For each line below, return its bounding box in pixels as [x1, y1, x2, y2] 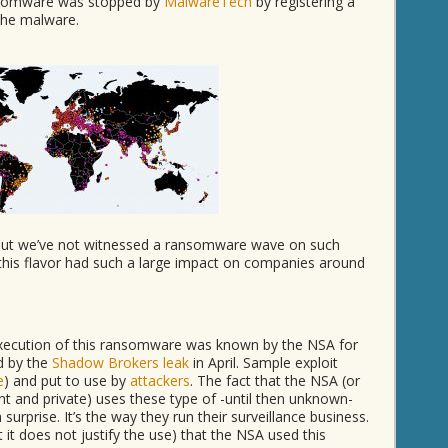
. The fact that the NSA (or [190, 371, 360, 390]
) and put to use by [4, 371, 130, 390]
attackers [130, 371, 190, 390]
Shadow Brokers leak [52, 353, 189, 372]
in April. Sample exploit [189, 353, 338, 372]
